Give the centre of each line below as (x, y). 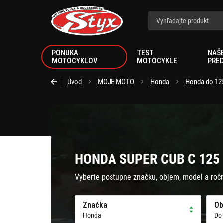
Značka (95, 205)
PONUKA (65, 53)
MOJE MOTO (116, 82)
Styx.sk (60, 9)
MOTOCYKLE (157, 61)
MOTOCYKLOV (75, 61)
